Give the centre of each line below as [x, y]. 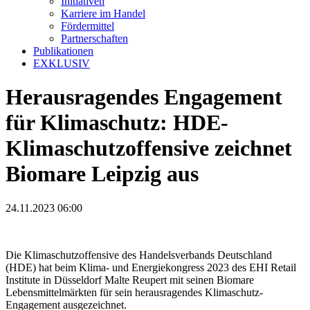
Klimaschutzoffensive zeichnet [149, 148]
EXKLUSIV [62, 63]
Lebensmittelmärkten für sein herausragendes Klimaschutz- [134, 292]
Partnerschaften [94, 38]
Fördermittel [88, 26]
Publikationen [63, 51]
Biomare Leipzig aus [102, 174]
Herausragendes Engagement [144, 97]
